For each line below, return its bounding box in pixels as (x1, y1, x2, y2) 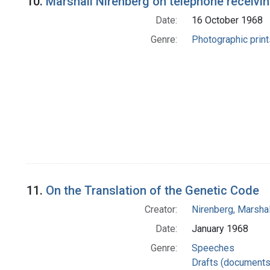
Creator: (144, 203, 177, 215)
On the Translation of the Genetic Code (46, 183, 259, 198)
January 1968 (191, 222, 248, 234)
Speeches (191, 242, 234, 254)
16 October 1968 (191, 14, 263, 26)
